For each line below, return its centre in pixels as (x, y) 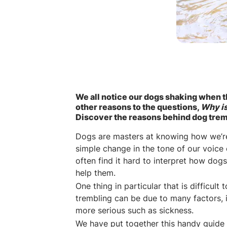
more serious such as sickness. (135, 211)
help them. (96, 173)
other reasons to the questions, (138, 107)
